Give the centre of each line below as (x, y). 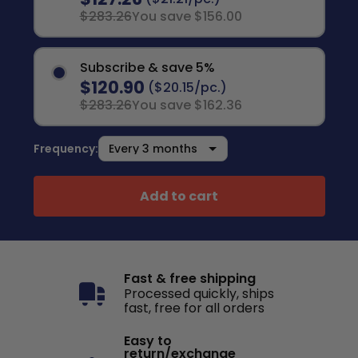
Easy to (148, 341)
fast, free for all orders (194, 308)
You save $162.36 (187, 105)
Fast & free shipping (190, 278)
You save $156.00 (187, 16)
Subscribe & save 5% (147, 68)
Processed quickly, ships (199, 294)
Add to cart (179, 196)
